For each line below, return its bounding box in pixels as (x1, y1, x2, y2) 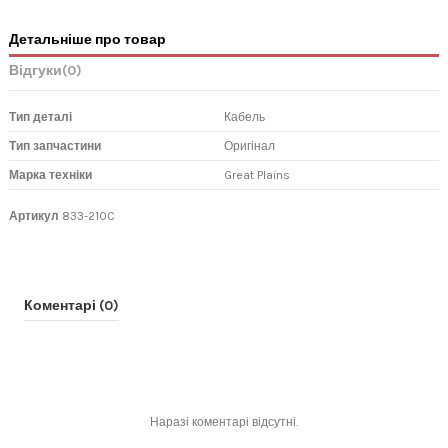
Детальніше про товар (9, 31, 166, 48)
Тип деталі (9, 109, 72, 124)
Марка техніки (9, 167, 92, 182)
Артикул (9, 208, 59, 223)
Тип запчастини (9, 138, 101, 153)
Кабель (224, 109, 265, 124)
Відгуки (9, 61, 62, 78)
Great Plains (224, 167, 290, 182)
